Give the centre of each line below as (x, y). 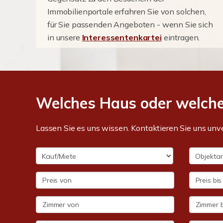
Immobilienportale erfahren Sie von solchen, (127, 11)
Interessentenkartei (122, 37)
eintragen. (181, 37)
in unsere (65, 37)
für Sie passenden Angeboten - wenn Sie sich (130, 24)
